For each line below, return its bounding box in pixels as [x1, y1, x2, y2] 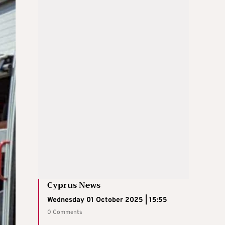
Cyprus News [47, 178, 100, 192]
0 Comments [47, 208, 82, 216]
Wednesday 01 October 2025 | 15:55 [47, 195, 167, 204]
